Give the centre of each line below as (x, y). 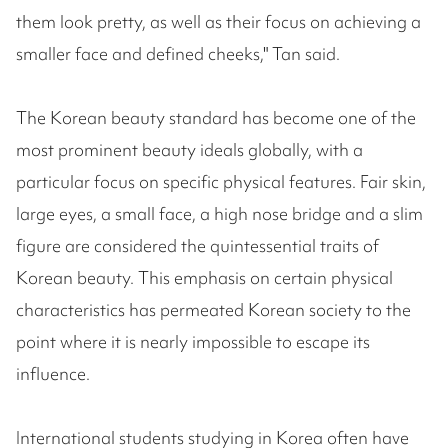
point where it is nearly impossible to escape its (193, 342)
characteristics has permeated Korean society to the (213, 310)
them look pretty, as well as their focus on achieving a (218, 22)
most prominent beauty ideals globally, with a (189, 150)
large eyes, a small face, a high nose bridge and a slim (219, 214)
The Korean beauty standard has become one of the (216, 118)
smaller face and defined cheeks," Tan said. (178, 54)
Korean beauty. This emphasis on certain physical (204, 278)
